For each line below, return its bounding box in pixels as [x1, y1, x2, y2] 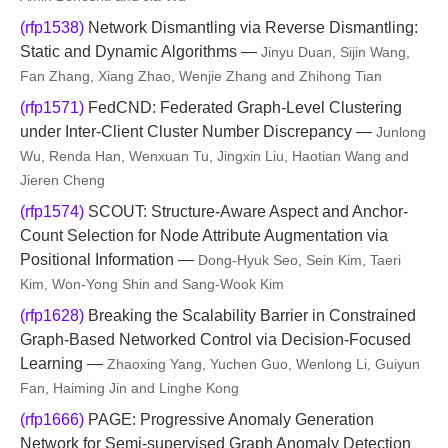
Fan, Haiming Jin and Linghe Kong [20, 380, 239, 396]
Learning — [20, 355, 107, 372]
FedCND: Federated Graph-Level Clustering [84, 99, 402, 116]
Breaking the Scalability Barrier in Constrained [84, 307, 416, 324]
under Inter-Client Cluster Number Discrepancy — [20, 123, 376, 140]
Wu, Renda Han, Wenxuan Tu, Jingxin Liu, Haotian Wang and [20, 148, 409, 164]
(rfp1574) [20, 203, 84, 220]
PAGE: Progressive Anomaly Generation [84, 411, 374, 428]
